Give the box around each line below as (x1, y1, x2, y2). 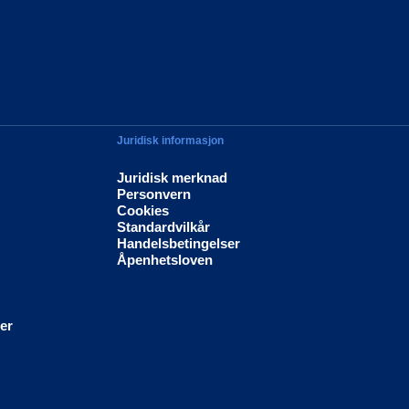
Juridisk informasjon (117, 134, 225, 148)
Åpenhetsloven (117, 252, 214, 268)
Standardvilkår (117, 219, 211, 236)
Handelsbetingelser (117, 236, 241, 252)
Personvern (117, 186, 192, 203)
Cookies (117, 203, 170, 219)
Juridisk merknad (117, 170, 228, 186)
